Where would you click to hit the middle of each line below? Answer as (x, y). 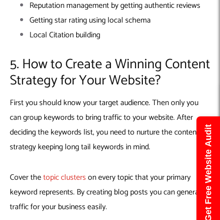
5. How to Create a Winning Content (110, 64)
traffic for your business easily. (59, 207)
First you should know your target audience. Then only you (104, 103)
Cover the (27, 177)
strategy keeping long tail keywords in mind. (81, 147)
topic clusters (65, 177)
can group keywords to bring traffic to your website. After (101, 117)
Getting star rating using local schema (91, 21)
